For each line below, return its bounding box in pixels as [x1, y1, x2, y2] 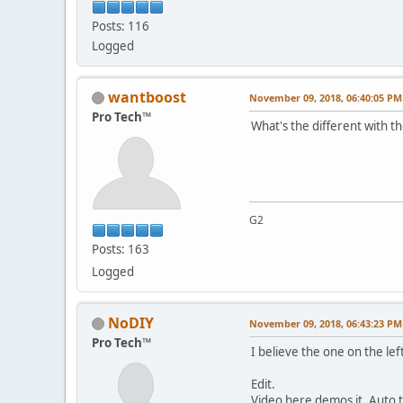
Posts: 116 [92, 17, 149, 34]
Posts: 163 [92, 240, 149, 257]
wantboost [108, 86, 186, 107]
